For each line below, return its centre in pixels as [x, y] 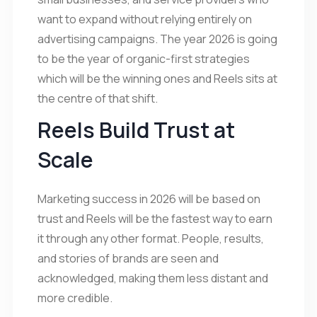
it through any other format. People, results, [151, 238]
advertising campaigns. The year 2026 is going [157, 39]
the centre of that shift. [98, 98]
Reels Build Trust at [136, 129]
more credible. [76, 298]
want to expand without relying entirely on [145, 19]
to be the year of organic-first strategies [144, 58]
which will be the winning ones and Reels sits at [157, 78]
